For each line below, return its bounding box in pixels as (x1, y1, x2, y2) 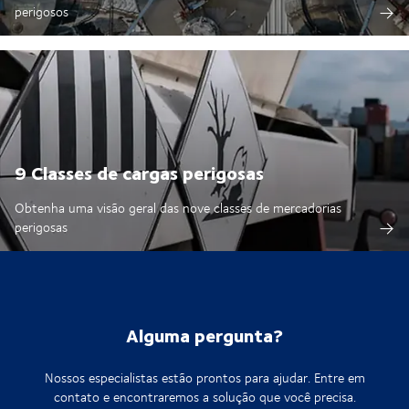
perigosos (15, 2, 68, 22)
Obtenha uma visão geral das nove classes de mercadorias (15, 198, 341, 218)
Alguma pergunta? (126, 320, 283, 350)
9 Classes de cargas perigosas (15, 158, 264, 187)
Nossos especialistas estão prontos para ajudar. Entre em (44, 368, 365, 388)
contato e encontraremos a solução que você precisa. (53, 387, 356, 407)
